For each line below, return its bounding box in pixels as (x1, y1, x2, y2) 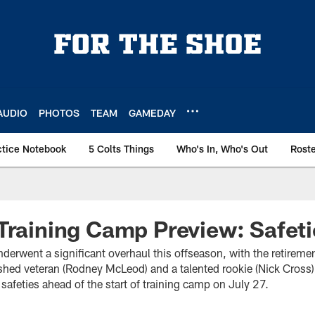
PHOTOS (39, 106, 79, 119)
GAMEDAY (129, 106, 176, 119)
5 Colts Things (89, 143, 154, 155)
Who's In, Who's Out (176, 143, 268, 155)
